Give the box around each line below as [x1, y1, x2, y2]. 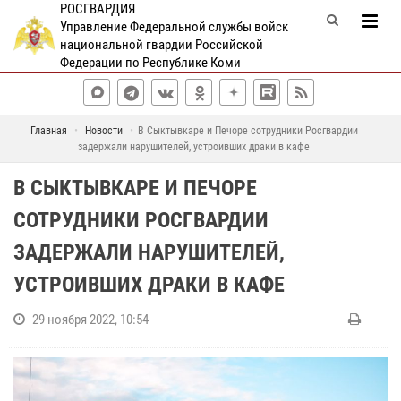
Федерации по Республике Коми [59, 55, 241, 71]
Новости [84, 124, 123, 137]
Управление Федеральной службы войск [59, 19, 288, 35]
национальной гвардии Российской [59, 37, 263, 53]
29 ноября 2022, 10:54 [32, 311, 149, 328]
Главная [30, 124, 67, 137]
